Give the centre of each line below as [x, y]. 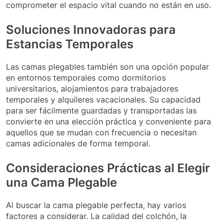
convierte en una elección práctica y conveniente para [109, 122]
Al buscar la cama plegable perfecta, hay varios [96, 205]
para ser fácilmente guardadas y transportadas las [101, 111]
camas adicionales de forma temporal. [78, 144]
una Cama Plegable [61, 183]
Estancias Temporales [70, 44]
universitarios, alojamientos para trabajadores [92, 89]
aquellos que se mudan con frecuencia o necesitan [101, 133]
